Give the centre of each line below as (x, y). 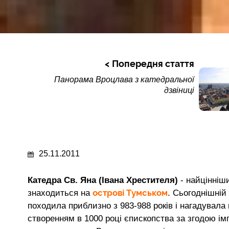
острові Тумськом (130, 192)
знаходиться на (60, 193)
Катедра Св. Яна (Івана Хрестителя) (103, 180)
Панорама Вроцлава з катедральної (124, 79)
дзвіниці (179, 90)
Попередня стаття (153, 64)
